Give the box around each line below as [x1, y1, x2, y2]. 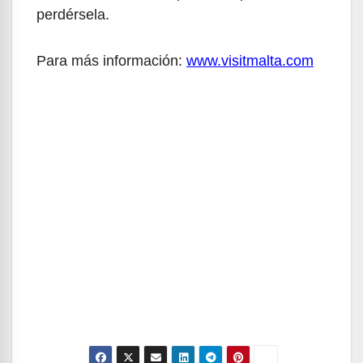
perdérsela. [36, 6, 109, 23]
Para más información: [36, 53, 186, 70]
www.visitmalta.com [186, 53, 314, 70]
